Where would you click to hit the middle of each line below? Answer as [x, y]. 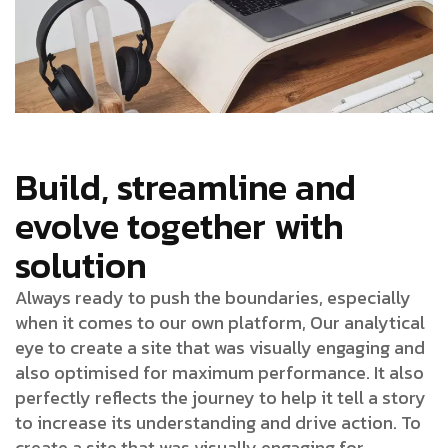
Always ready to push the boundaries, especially [213, 297]
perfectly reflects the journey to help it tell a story [220, 397]
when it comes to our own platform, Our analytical [220, 322]
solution [81, 264]
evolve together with [179, 225]
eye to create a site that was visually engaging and [220, 347]
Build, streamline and [185, 186]
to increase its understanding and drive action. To [218, 422]
